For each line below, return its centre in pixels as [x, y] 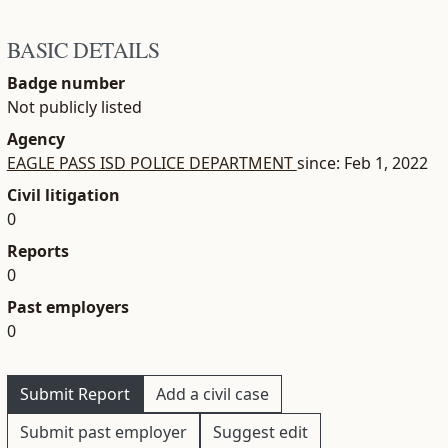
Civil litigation [63, 193]
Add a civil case [212, 392]
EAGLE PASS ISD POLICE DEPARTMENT [151, 161]
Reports [37, 249]
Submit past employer [103, 430]
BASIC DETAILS [83, 48]
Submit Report [74, 392]
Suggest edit [260, 430]
